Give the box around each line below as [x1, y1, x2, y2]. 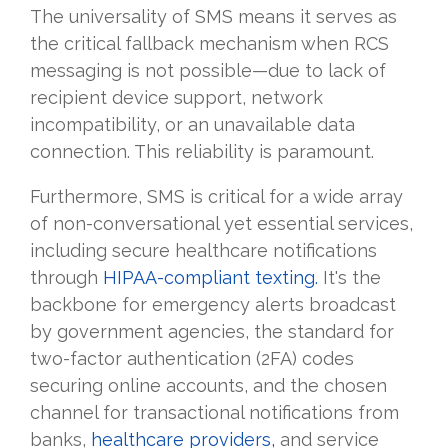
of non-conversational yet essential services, [30, 213, 413, 235]
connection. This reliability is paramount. [30, 141, 374, 163]
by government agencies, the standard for [30, 321, 394, 343]
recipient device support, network [30, 87, 323, 109]
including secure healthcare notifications [30, 240, 377, 262]
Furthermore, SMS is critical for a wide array [30, 186, 403, 208]
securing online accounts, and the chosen [30, 375, 387, 397]
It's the [318, 267, 381, 289]
